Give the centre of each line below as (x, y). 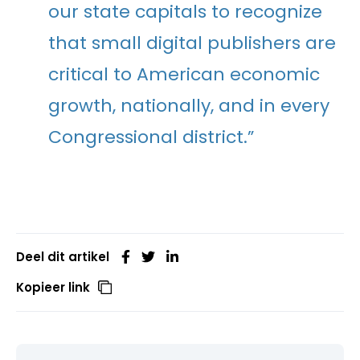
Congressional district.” (151, 137)
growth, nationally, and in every (189, 105)
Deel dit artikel (63, 256)
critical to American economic (184, 74)
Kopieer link (53, 287)
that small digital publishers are (192, 43)
